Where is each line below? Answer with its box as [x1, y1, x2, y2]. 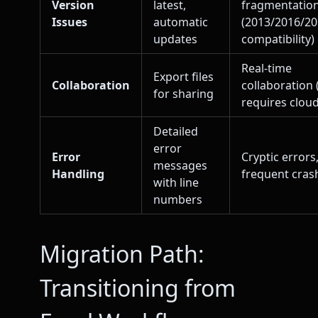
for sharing [153, 86, 214, 102]
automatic [153, 14, 208, 31]
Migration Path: [40, 238, 204, 270]
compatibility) [241, 31, 314, 48]
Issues [52, 14, 87, 31]
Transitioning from [40, 273, 236, 304]
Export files [153, 69, 214, 85]
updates [153, 31, 197, 48]
